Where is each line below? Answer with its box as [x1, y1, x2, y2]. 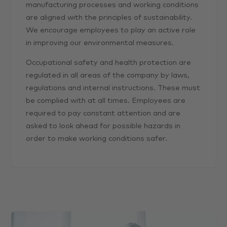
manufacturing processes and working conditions [26, 1, 199, 9]
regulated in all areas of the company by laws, [26, 71, 190, 79]
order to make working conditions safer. [26, 135, 168, 142]
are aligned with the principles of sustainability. [26, 14, 193, 21]
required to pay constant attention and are [26, 109, 181, 117]
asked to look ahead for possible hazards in [26, 122, 181, 130]
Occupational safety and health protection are [26, 59, 192, 66]
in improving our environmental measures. [26, 39, 174, 47]
